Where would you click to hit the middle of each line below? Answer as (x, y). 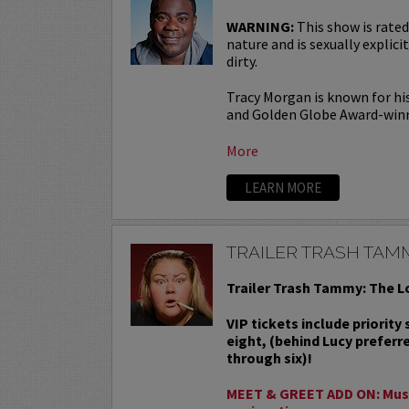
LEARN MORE (283, 187)
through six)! (270, 357)
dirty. (242, 61)
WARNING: (261, 26)
